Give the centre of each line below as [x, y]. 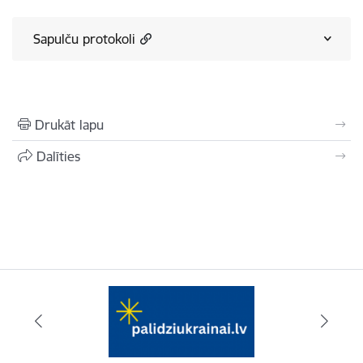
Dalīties [58, 156]
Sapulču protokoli [84, 39]
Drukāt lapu [69, 125]
